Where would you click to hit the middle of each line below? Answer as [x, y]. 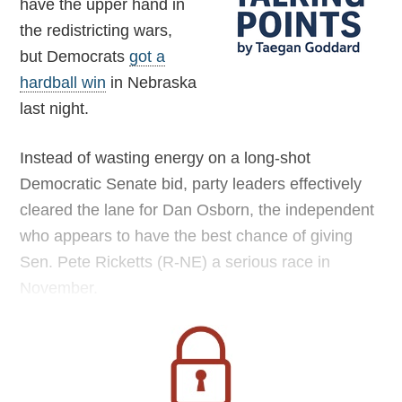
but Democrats [75, 57]
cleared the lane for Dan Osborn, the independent [197, 210]
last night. [55, 109]
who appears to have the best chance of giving [187, 236]
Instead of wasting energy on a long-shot [166, 158]
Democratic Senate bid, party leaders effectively [191, 184]
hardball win [63, 83]
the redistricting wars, [96, 31]
